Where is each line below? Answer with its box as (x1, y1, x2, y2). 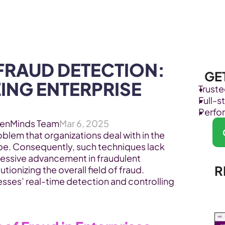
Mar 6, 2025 (59, 118, 109, 129)
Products (56, 10, 92, 21)
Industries (155, 10, 194, 21)
